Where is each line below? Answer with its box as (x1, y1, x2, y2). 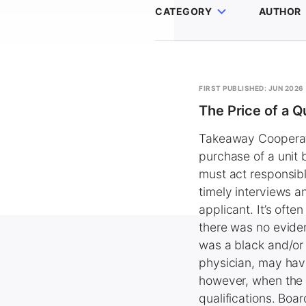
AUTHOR (258, 5, 301, 17)
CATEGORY (155, 5, 212, 17)
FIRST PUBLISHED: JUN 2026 (199, 84, 304, 92)
